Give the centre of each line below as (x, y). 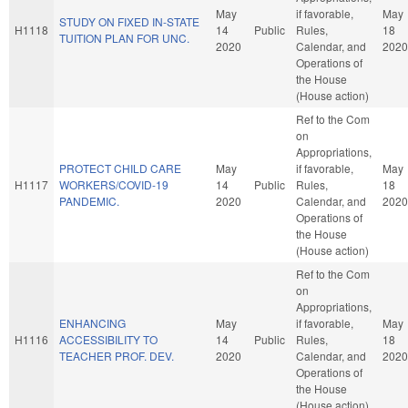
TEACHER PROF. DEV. (117, 355)
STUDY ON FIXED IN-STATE (129, 21)
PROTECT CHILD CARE (120, 168)
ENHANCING (92, 322)
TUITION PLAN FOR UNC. (124, 37)
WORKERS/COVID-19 (114, 184)
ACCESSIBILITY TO (108, 339)
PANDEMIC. (89, 200)
